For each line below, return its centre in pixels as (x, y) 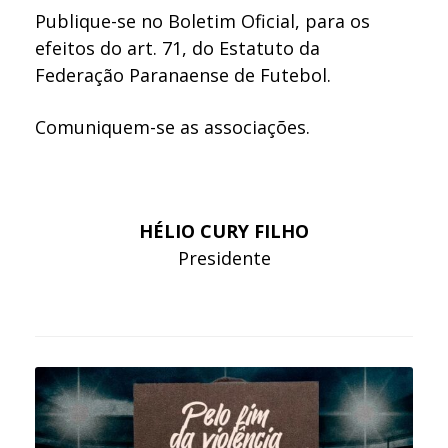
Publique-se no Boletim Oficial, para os (203, 21)
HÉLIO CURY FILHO (224, 230)
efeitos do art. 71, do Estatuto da (178, 48)
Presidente (224, 257)
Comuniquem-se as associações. (173, 126)
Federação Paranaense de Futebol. (183, 75)
